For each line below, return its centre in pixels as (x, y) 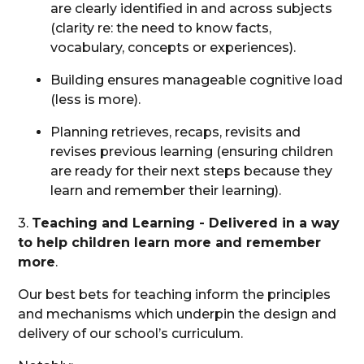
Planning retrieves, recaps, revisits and (176, 132)
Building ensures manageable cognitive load (197, 80)
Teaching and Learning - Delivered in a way (186, 223)
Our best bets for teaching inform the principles (175, 294)
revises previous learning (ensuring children (192, 151)
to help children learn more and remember (170, 242)
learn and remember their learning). (168, 190)
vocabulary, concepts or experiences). (175, 47)
